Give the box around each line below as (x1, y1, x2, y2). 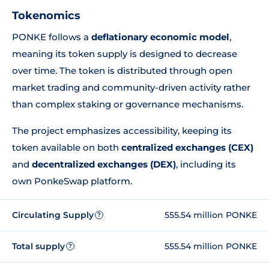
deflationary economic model (91, 31, 229, 43)
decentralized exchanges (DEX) (32, 159, 176, 170)
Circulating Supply (12, 209, 94, 220)
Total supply (12, 240, 65, 252)
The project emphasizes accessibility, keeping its (12, 125, 232, 136)
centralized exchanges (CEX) (121, 142, 253, 153)
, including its (176, 159, 236, 170)
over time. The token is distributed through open (12, 65, 232, 76)
